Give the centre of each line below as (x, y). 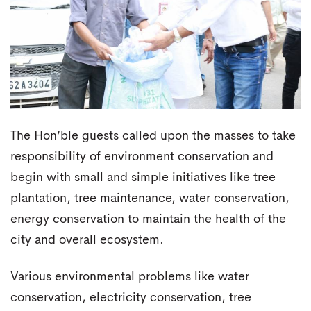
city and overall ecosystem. (87, 240)
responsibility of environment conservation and (142, 157)
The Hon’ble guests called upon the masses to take (153, 136)
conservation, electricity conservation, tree (131, 298)
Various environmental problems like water (130, 277)
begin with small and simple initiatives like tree (143, 177)
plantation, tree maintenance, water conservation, (150, 198)
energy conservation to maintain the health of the (148, 219)
